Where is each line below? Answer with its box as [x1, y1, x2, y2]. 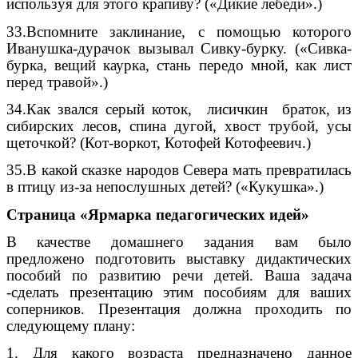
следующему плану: [6, 316, 135, 334]
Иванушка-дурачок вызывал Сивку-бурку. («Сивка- [6, 39, 352, 57]
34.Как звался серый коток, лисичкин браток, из [6, 100, 352, 117]
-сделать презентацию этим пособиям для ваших [6, 283, 352, 300]
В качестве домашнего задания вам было [6, 233, 352, 250]
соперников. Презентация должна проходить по [6, 300, 352, 317]
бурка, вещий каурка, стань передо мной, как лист [6, 56, 352, 74]
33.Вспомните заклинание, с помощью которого [6, 22, 352, 40]
